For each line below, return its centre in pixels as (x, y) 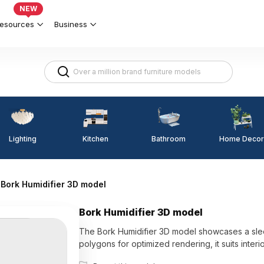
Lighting (22, 138)
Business (71, 24)
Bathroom (169, 139)
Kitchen (95, 138)
